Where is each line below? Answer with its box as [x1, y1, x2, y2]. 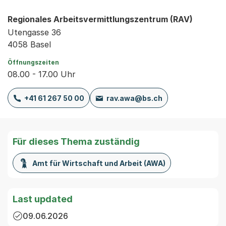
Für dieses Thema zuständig [13, 136, 140, 147]
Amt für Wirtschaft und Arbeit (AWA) [32, 158, 165, 167]
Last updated [13, 194, 73, 204]
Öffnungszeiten [8, 59, 59, 66]
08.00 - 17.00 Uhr [8, 69, 76, 79]
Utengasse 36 [8, 27, 61, 37]
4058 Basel [8, 39, 51, 49]
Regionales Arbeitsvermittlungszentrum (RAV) [8, 14, 193, 24]
